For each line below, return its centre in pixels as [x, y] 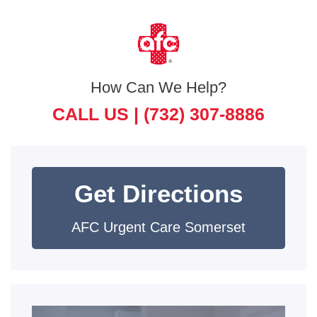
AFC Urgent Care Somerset [158, 227]
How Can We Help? [158, 87]
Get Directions [158, 194]
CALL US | [98, 114]
